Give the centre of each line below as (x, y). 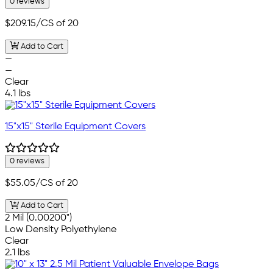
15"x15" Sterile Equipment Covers (75, 126)
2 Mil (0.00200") (38, 218)
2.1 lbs (17, 253)
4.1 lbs (18, 94)
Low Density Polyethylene (61, 230)
